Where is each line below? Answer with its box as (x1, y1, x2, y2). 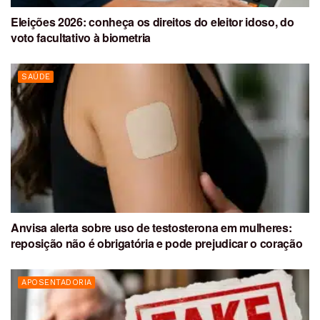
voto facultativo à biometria (11, 29, 151, 46)
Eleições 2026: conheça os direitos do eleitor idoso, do (11, 13, 294, 30)
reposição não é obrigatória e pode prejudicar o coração (11, 234, 303, 251)
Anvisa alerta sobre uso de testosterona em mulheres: (11, 219, 292, 236)
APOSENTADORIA (21, 277, 92, 287)
